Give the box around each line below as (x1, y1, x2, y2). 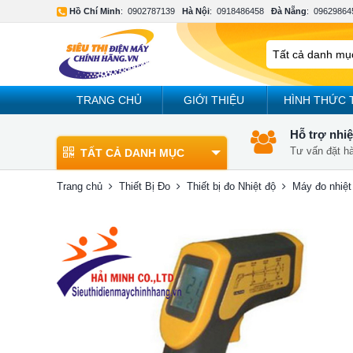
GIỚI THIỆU (184, 94, 245, 106)
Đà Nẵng (271, 6, 307, 16)
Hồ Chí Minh (69, 6, 121, 16)
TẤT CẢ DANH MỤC (80, 147, 184, 159)
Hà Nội (182, 6, 210, 16)
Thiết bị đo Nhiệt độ (187, 180, 276, 192)
